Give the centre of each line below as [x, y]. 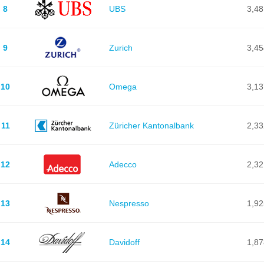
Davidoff [124, 242]
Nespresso [129, 203]
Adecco [123, 164]
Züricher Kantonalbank [151, 125]
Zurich [121, 47]
